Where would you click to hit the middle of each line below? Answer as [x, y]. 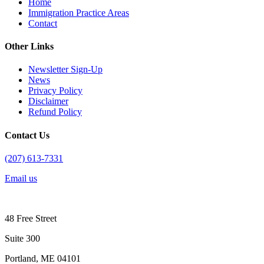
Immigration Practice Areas [79, 12]
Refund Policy [55, 112]
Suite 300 [22, 238]
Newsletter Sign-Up [65, 70]
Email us [21, 178]
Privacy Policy [55, 91]
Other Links [29, 47]
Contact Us [27, 135]
